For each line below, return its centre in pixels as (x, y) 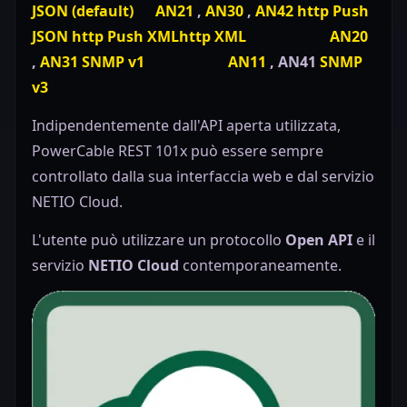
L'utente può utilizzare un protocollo (159, 240)
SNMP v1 (113, 62)
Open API (319, 240)
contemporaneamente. (260, 266)
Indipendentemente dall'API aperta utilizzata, (186, 126)
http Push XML (124, 37)
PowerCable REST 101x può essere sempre (178, 151)
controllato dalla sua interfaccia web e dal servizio (203, 177)
